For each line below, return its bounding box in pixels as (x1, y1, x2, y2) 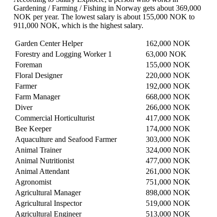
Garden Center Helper (15, 39, 83, 48)
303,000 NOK (146, 135, 190, 144)
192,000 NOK (146, 82, 190, 91)
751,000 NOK (146, 178, 190, 186)
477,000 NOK (146, 156, 190, 165)
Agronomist (15, 178, 51, 186)
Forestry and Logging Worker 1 (15, 50, 112, 59)
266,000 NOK (146, 103, 190, 112)
